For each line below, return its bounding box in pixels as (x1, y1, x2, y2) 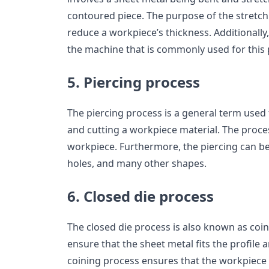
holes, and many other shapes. (67, 157, 209, 171)
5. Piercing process (67, 72, 200, 92)
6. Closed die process (67, 186, 214, 207)
